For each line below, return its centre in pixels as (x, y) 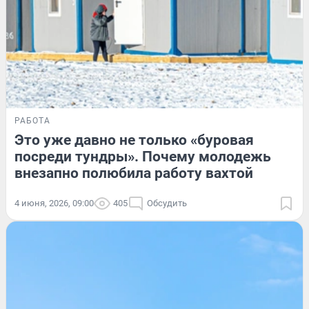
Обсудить (167, 203)
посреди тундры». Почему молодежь (143, 156)
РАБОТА (32, 120)
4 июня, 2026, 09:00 (54, 203)
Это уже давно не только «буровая (134, 140)
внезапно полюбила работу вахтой (134, 173)
